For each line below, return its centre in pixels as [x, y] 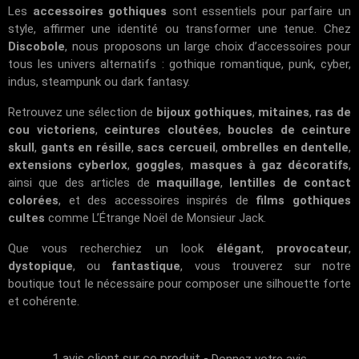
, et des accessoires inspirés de [157, 200]
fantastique [146, 266]
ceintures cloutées [161, 129]
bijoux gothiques [204, 112]
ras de [333, 112]
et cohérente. [44, 301]
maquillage [188, 182]
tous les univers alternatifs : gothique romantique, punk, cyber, [179, 64]
